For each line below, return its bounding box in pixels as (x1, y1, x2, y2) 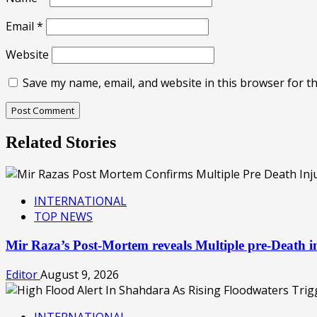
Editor (6, 266, 40, 282)
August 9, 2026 (40, 266, 119, 282)
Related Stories (6, 133, 116, 152)
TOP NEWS (34, 209, 93, 225)
